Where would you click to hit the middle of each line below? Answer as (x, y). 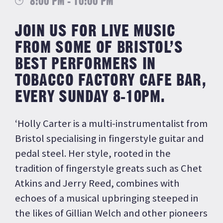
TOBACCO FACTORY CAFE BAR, (111, 81)
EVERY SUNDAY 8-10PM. (90, 97)
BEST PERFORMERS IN (85, 64)
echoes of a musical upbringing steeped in (107, 198)
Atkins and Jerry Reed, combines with (97, 183)
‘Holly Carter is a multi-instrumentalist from (111, 123)
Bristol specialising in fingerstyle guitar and (109, 138)
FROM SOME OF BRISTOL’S (99, 48)
